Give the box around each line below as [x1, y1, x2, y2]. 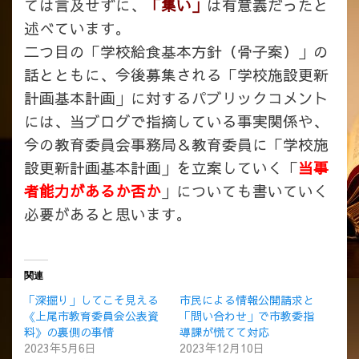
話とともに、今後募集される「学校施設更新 [24, 63, 329, 85]
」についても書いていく [161, 179, 329, 201]
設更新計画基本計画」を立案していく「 [24, 156, 298, 178]
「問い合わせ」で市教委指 [179, 307, 314, 324]
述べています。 [24, 17, 131, 38]
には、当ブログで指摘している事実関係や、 [24, 110, 329, 131]
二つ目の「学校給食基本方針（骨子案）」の [24, 40, 329, 62]
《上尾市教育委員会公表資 [24, 307, 159, 324]
